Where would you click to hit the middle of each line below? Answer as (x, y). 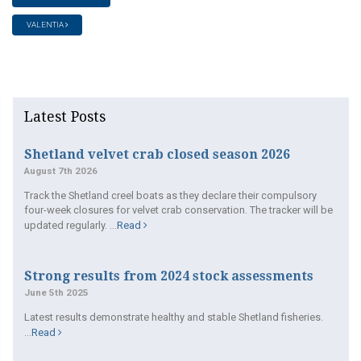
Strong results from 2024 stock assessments (169, 276)
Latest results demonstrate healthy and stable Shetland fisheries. (174, 317)
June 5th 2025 (56, 293)
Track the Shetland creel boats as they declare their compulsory (170, 195)
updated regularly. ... (71, 225)
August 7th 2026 (61, 171)
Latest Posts (65, 117)
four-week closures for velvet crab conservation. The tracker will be (178, 210)
